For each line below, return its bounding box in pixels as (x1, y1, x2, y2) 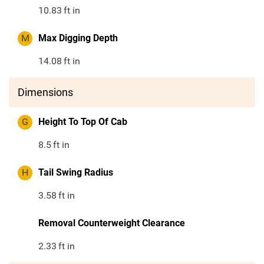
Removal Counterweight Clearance (38, 217, 185, 229)
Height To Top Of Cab (38, 116, 127, 128)
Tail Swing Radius (38, 167, 113, 179)
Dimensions (18, 86, 73, 99)
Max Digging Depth (38, 32, 118, 44)
